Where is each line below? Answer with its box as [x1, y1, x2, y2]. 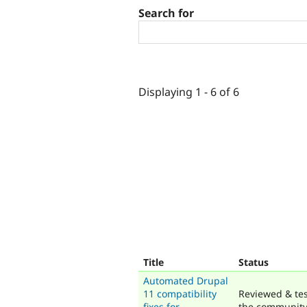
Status [238, 255, 269, 269]
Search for [138, 5, 194, 21]
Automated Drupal [143, 273, 228, 287]
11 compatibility [143, 286, 217, 300]
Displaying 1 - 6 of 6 [138, 84, 239, 99]
